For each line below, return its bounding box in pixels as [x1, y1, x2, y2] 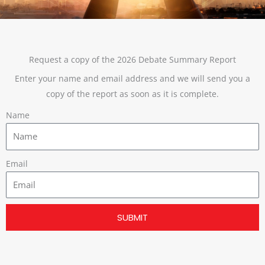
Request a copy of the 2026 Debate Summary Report [29, 54, 236, 65]
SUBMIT [117, 211, 148, 224]
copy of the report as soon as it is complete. [46, 88, 219, 99]
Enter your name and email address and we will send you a [15, 73, 250, 84]
